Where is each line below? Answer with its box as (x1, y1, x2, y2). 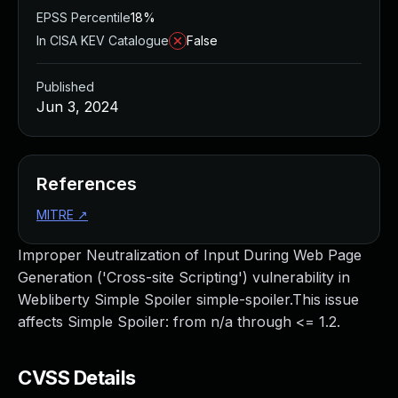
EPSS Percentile (36, 10, 131, 25)
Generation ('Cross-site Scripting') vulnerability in (18, 268, 350, 286)
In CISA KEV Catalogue (36, 33, 169, 48)
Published (36, 79, 94, 94)
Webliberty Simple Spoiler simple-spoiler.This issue (18, 291, 359, 308)
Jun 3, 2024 (36, 98, 119, 115)
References (36, 173, 137, 195)
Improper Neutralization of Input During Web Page (18, 246, 362, 264)
